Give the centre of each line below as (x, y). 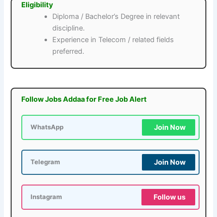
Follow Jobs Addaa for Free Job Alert (84, 99)
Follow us (169, 197)
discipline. (69, 28)
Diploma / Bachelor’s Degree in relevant (116, 17)
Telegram (46, 162)
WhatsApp (47, 127)
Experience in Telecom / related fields (113, 40)
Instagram (46, 197)
